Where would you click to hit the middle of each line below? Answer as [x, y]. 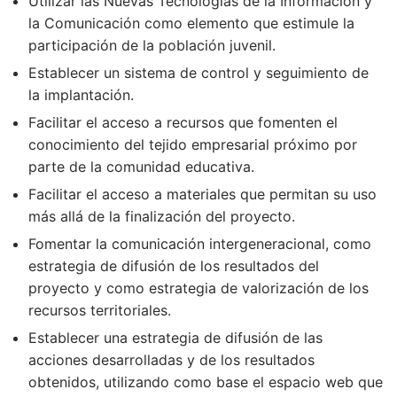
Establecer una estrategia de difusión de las [175, 338]
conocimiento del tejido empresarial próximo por [193, 145]
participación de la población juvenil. [152, 46]
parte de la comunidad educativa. [141, 167]
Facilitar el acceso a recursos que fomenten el [183, 123]
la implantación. [81, 95]
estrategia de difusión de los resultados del [174, 266]
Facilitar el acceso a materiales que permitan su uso [202, 195]
